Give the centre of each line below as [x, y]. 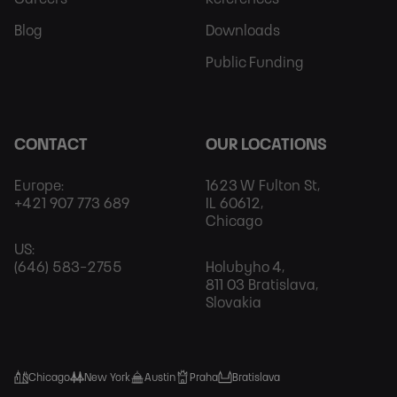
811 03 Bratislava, [262, 285]
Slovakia [234, 303]
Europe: [39, 186]
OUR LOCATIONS [266, 145]
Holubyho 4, [245, 267]
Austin [160, 377]
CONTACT [51, 145]
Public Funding [255, 62]
